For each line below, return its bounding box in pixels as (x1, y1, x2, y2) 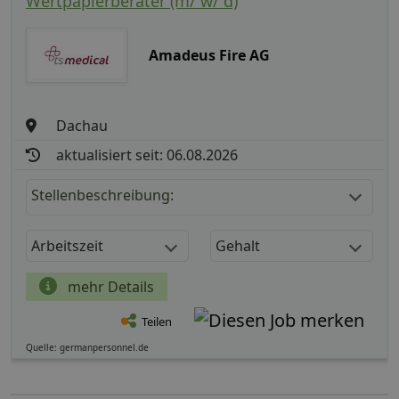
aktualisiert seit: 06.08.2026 (56, 144, 239, 165)
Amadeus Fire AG (148, 45, 270, 65)
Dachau (56, 115, 109, 135)
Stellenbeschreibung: (31, 184, 174, 205)
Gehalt (216, 235, 260, 256)
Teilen (142, 313, 172, 330)
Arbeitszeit (31, 235, 103, 256)
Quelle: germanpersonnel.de (26, 340, 149, 354)
